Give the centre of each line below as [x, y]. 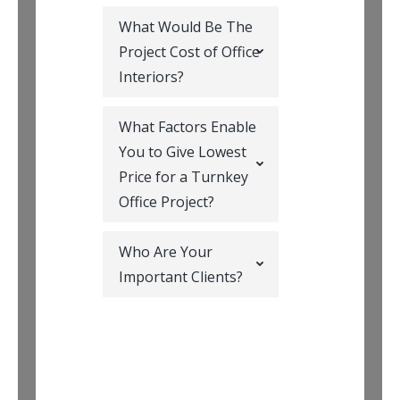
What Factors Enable [187, 127]
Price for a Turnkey [183, 177]
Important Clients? [181, 277]
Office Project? [167, 202]
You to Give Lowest [183, 152]
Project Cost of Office [189, 52]
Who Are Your [166, 252]
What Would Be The [186, 27]
